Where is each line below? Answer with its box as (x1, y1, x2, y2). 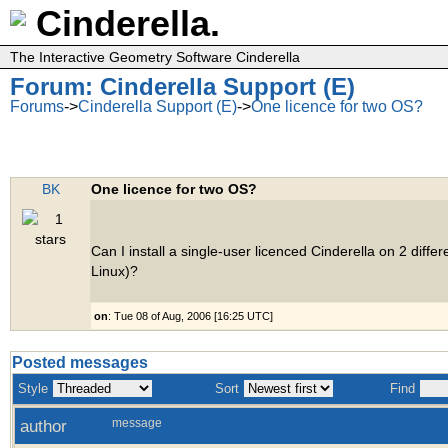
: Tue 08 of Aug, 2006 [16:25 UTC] (108, 310, 273, 322)
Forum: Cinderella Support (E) (10, 73, 355, 100)
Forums (10, 98, 64, 115)
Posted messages (12, 354, 148, 371)
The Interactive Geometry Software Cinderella (10, 49, 300, 65)
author (20, 416, 67, 436)
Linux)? (91, 263, 138, 279)
